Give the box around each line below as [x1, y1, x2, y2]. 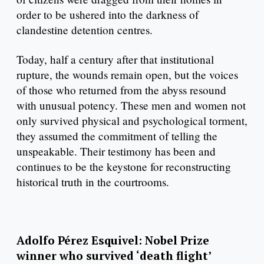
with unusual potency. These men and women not [16, 97, 246, 113]
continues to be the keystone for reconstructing [16, 159, 231, 174]
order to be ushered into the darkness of [16, 6, 199, 22]
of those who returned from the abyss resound [16, 82, 226, 97]
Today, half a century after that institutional [16, 51, 214, 67]
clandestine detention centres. [16, 22, 153, 37]
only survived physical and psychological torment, [16, 113, 247, 128]
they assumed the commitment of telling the [16, 128, 217, 143]
